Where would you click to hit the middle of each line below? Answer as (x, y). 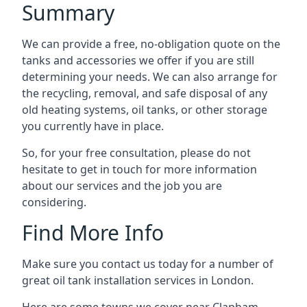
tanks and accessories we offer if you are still (138, 60)
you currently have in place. (93, 126)
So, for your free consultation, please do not (136, 152)
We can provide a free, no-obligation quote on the (151, 44)
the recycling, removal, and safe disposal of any (145, 93)
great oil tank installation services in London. (138, 280)
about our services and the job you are (122, 185)
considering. (54, 202)
